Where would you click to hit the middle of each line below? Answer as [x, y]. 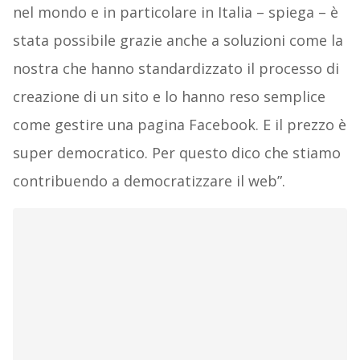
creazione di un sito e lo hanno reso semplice [169, 97]
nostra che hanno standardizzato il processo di [176, 69]
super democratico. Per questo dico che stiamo [176, 153]
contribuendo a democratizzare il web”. [149, 181]
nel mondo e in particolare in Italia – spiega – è [175, 12]
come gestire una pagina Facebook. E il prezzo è [179, 125]
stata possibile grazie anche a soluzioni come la [178, 41]
